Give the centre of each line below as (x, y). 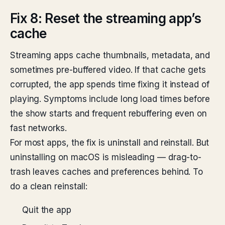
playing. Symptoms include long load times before (110, 99)
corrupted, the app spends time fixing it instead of (110, 84)
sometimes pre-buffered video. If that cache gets (108, 70)
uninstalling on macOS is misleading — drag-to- (106, 157)
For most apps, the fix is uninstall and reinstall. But (110, 143)
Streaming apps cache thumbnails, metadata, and (110, 55)
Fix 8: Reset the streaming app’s (106, 18)
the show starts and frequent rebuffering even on (108, 114)
